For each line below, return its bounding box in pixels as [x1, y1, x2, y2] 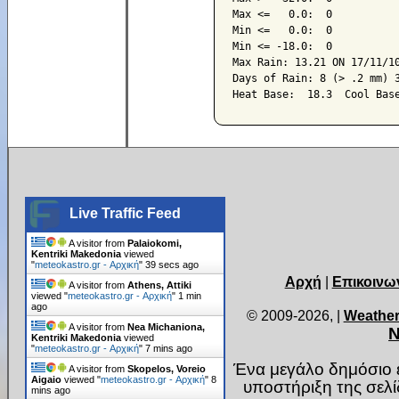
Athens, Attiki [127, 279, 192, 290]
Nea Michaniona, [127, 321, 206, 332]
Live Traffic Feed [69, 205, 182, 221]
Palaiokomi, [127, 237, 183, 248]
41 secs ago [145, 258, 199, 270]
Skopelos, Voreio [127, 362, 207, 374]
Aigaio [31, 373, 62, 385]
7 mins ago [145, 342, 193, 354]
